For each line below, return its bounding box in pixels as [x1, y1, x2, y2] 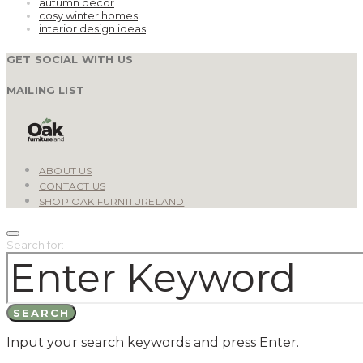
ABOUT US [39, 164, 92, 177]
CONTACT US [39, 180, 105, 193]
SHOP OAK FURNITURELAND [39, 195, 185, 208]
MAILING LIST [6, 83, 84, 96]
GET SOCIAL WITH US [6, 53, 133, 66]
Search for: [6, 238, 64, 252]
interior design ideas [39, 22, 146, 36]
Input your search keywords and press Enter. [6, 335, 299, 351]
